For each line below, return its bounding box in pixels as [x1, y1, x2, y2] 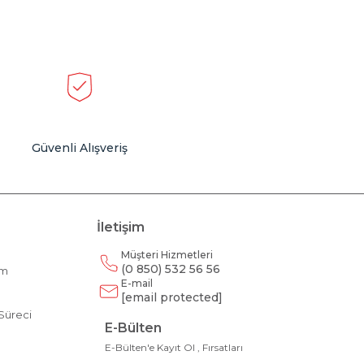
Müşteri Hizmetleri [121, 249, 214, 261]
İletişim [97, 219, 145, 235]
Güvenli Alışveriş [32, 141, 128, 155]
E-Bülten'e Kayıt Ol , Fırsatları [105, 341, 244, 353]
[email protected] [121, 290, 223, 305]
